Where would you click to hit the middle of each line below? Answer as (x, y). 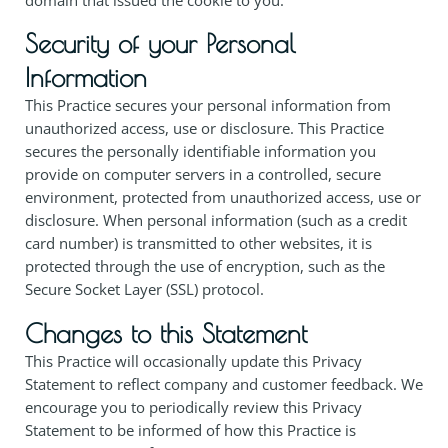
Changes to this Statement (166, 332)
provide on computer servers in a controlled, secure (203, 174)
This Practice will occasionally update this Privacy (193, 360)
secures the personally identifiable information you (200, 151)
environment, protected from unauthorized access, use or (223, 197)
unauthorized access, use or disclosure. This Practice (204, 128)
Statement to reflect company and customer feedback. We (224, 383)
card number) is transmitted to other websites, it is (198, 243)
